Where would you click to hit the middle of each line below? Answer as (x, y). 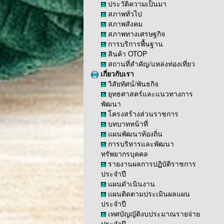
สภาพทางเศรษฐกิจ (135, 33)
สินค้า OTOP (126, 53)
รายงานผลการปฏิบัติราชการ (151, 163)
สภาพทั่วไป (124, 13)
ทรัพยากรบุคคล (124, 153)
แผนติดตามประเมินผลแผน (148, 193)
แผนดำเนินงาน (130, 183)
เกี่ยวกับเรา (116, 73)
